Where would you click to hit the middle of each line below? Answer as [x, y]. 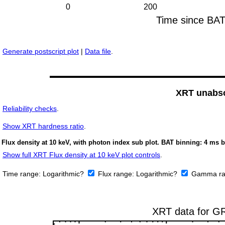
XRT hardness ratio [52, 126]
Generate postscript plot [41, 51]
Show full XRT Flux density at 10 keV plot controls [81, 155]
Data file [98, 51]
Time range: [23, 174]
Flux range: [117, 174]
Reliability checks [30, 109]
